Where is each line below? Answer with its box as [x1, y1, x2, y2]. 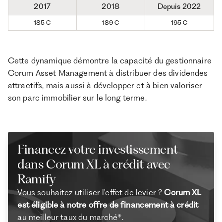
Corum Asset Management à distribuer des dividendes [7, 67, 208, 78]
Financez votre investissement [17, 141, 178, 157]
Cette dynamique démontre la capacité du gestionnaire [7, 55, 212, 65]
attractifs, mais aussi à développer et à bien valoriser [7, 80, 203, 90]
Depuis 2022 [157, 2, 201, 11]
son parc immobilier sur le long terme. [7, 92, 147, 103]
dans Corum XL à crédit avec [17, 156, 170, 171]
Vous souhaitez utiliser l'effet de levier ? [17, 187, 165, 197]
